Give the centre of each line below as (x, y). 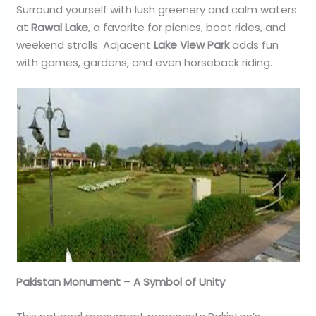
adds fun (254, 44)
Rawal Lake (60, 27)
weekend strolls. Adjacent (85, 44)
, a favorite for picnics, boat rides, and (187, 27)
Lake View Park (192, 44)
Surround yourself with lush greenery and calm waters (157, 9)
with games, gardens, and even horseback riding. (145, 62)
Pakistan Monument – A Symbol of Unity (121, 281)
